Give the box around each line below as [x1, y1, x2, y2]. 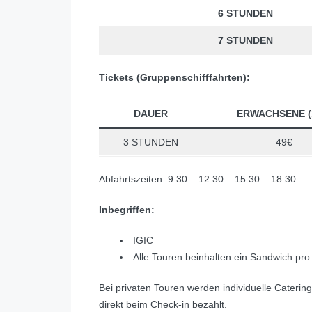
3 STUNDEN [123, 136, 178, 148]
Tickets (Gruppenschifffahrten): [99, 72, 250, 84]
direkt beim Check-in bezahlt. [99, 299, 227, 311]
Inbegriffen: [99, 204, 155, 216]
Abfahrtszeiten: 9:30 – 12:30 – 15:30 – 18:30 [99, 173, 296, 185]
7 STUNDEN [217, 35, 273, 47]
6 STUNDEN [217, 8, 273, 19]
